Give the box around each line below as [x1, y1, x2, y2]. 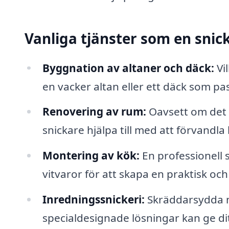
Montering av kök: [42, 148, 140, 163]
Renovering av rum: [42, 104, 146, 119]
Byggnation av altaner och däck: [42, 60, 214, 75]
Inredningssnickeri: [42, 192, 145, 207]
